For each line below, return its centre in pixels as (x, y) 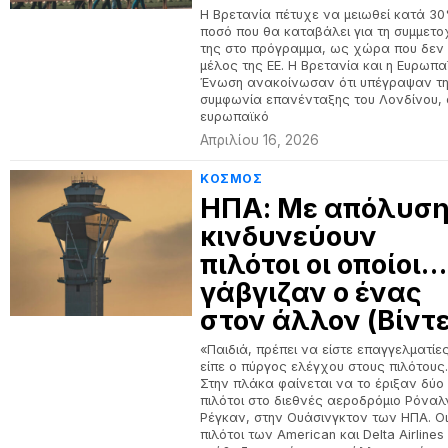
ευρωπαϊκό (235, 116)
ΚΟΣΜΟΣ (231, 178)
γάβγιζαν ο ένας (311, 292)
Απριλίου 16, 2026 (260, 140)
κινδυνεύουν (289, 236)
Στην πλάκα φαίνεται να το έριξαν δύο (322, 383)
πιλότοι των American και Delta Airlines (322, 434)
